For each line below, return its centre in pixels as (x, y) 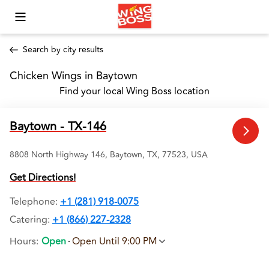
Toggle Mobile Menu (52, 22)
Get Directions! (43, 178)
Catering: (30, 220)
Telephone (32, 202)
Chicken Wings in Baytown (75, 76)
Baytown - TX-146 (58, 126)
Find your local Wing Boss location (134, 91)
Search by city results (63, 50)
